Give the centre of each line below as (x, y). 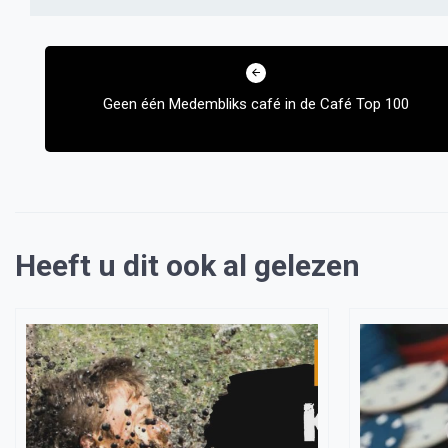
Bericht (65, 46)
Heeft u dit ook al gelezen (187, 265)
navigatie (75, 79)
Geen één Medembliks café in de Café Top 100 (256, 104)
